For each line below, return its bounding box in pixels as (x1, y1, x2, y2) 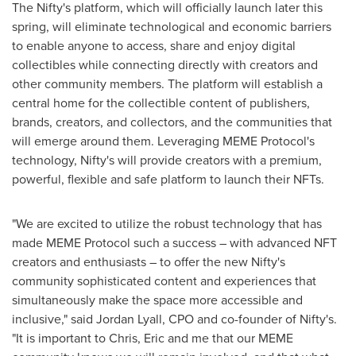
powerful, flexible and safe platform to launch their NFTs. (12, 170, 324, 188)
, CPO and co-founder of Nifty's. (162, 310, 337, 328)
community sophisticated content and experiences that (12, 272, 316, 290)
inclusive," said (12, 310, 96, 328)
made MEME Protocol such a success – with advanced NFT (12, 234, 337, 252)
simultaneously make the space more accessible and (12, 291, 303, 309)
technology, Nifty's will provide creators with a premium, (12, 151, 322, 169)
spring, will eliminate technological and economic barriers (12, 17, 331, 36)
